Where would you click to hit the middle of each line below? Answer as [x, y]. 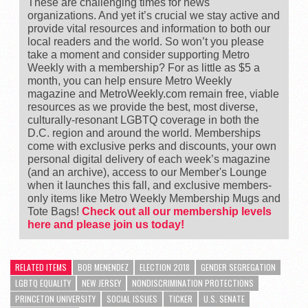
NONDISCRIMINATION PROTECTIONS [193, 283]
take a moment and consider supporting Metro [139, 54]
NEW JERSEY [101, 283]
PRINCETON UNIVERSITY [55, 298]
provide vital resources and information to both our [149, 28]
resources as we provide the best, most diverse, [143, 107]
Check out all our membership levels [177, 211]
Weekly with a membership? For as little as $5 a [144, 67]
